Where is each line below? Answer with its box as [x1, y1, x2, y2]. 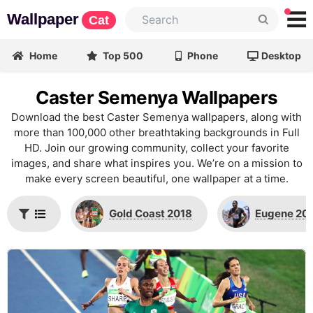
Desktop [261, 50, 302, 61]
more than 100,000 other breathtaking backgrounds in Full [13, 126, 300, 139]
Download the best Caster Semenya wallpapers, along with [11, 110, 302, 124]
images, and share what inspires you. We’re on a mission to [10, 156, 303, 170]
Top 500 [101, 50, 144, 61]
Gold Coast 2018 [108, 207, 192, 220]
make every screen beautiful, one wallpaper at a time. [24, 172, 289, 185]
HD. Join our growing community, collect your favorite [24, 141, 289, 154]
